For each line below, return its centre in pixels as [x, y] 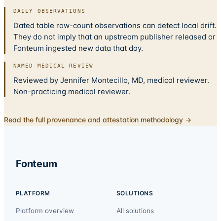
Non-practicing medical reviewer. [72, 92]
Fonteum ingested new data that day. [78, 48]
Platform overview [45, 211]
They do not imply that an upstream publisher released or [114, 37]
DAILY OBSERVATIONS [49, 11]
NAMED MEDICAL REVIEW [53, 66]
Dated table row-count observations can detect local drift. [115, 26]
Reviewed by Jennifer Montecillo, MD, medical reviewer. [111, 80]
